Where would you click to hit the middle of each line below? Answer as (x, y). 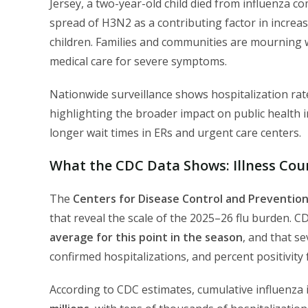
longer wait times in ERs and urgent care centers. (175, 133)
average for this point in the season (146, 238)
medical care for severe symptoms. (138, 62)
